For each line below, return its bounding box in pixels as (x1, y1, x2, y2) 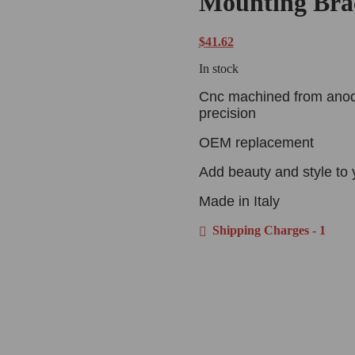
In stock (198, 61, 239, 75)
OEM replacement (198, 134, 314, 151)
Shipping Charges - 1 (208, 223, 326, 237)
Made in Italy (198, 193, 280, 209)
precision (198, 105, 256, 121)
